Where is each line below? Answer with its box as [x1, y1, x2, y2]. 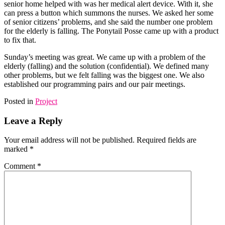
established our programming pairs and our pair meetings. [4, 79, 185, 88]
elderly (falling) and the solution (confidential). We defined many [4, 61, 209, 70]
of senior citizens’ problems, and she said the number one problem [4, 17, 212, 26]
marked [4, 145, 30, 154]
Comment [4, 162, 37, 171]
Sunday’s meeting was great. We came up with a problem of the [4, 52, 205, 61]
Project [35, 96, 57, 105]
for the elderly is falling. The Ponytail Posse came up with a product [4, 26, 218, 35]
